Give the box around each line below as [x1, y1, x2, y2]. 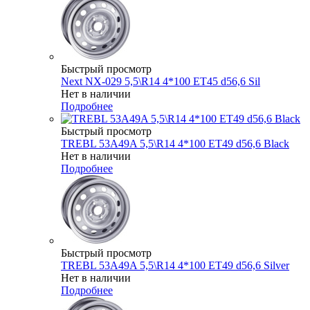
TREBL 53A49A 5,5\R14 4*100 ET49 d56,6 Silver [61, 259, 289, 271]
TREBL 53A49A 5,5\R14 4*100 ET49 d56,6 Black [61, 137, 289, 149]
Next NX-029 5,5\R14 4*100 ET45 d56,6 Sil [61, 75, 260, 87]
